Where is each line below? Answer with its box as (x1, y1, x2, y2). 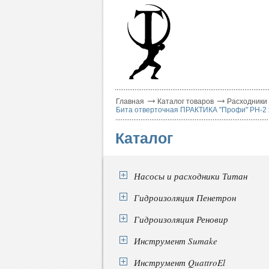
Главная (116, 97, 144, 106)
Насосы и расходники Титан (134, 170, 247, 182)
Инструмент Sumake (134, 235, 217, 247)
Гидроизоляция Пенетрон (134, 192, 236, 204)
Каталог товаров (157, 97, 214, 106)
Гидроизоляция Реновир (134, 213, 228, 225)
